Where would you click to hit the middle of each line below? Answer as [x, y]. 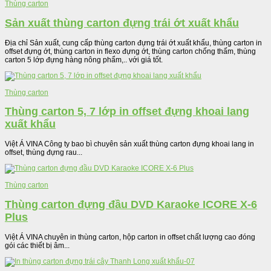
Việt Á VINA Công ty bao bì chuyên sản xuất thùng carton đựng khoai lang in [129, 144]
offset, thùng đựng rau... [44, 153]
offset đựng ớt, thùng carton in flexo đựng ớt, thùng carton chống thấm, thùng [130, 51]
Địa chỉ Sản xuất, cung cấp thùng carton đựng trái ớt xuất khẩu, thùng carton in [133, 43]
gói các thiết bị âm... [37, 246]
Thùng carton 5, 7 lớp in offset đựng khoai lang [127, 112]
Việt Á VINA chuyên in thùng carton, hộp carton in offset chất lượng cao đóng [130, 237]
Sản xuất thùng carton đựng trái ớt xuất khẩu [122, 23]
